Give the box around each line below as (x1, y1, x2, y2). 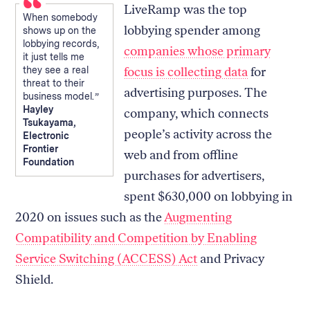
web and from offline (123, 147, 238, 163)
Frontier (23, 143, 59, 154)
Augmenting (164, 209, 232, 225)
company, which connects (123, 105, 268, 121)
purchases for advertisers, (123, 167, 264, 183)
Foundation (23, 156, 75, 167)
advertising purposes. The (123, 84, 267, 100)
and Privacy (197, 250, 265, 266)
